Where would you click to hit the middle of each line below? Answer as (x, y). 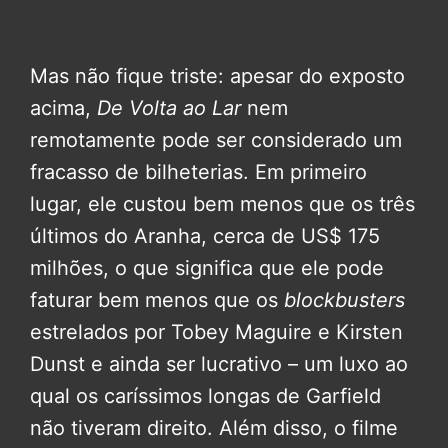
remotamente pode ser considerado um (216, 139)
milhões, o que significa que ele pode (207, 267)
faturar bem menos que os (157, 299)
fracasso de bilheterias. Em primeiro (198, 171)
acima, (63, 107)
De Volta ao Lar (172, 107)
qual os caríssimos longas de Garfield (205, 395)
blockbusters (344, 299)
